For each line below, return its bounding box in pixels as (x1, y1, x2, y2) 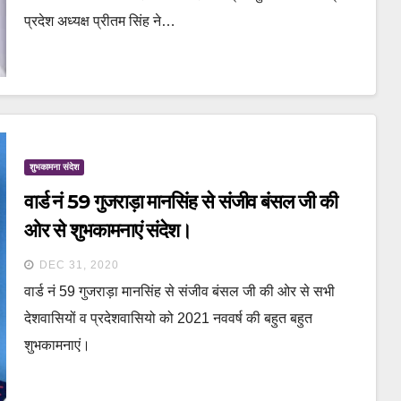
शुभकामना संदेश (29, 161, 79, 172)
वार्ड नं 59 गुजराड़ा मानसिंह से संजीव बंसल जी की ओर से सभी (23, 283, 335, 299)
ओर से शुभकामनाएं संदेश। (23, 218, 192, 243)
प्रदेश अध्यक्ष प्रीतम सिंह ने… (23, 13, 175, 29)
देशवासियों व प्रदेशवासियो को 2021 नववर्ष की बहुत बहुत (23, 310, 312, 326)
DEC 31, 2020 (38, 258, 119, 271)
